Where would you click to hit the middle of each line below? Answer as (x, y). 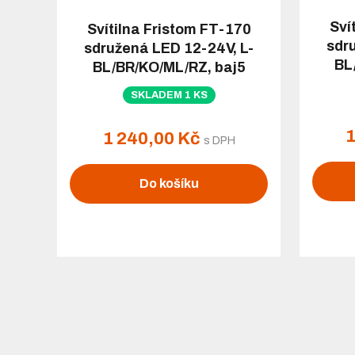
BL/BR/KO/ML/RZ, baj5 (169, 67)
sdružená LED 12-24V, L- (169, 48)
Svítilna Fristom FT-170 (169, 29)
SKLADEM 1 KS (169, 95)
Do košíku (169, 184)
